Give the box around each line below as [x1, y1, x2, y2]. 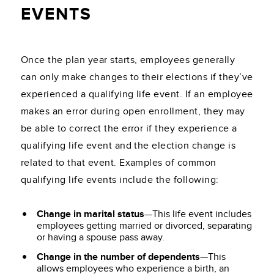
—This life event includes [144, 207, 251, 220]
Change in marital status [37, 207, 144, 220]
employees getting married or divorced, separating [37, 219, 252, 232]
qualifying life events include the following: [21, 173, 219, 186]
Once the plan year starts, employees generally [21, 53, 235, 66]
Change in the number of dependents [37, 250, 200, 263]
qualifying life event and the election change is [21, 139, 236, 152]
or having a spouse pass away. [37, 231, 165, 243]
